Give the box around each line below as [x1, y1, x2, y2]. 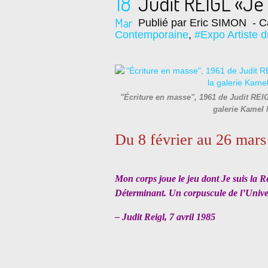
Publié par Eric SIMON [138, 17, 246, 29]
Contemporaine [115, 29, 188, 41]
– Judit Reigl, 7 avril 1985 [115, 212, 215, 222]
